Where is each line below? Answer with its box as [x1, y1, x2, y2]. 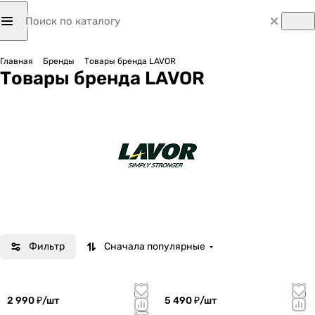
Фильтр [29, 240, 65, 252]
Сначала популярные [104, 240, 205, 252]
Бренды [43, 56, 75, 66]
